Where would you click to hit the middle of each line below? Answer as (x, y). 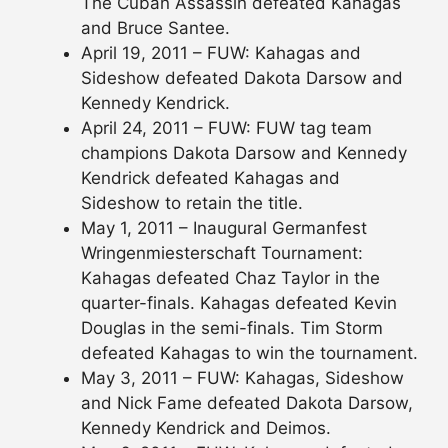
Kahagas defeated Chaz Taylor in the (230, 278)
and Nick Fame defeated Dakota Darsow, (247, 403)
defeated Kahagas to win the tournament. (249, 353)
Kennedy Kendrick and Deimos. (206, 428)
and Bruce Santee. (155, 28)
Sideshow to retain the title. (192, 203)
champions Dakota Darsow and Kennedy (244, 153)
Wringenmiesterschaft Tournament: (222, 253)
